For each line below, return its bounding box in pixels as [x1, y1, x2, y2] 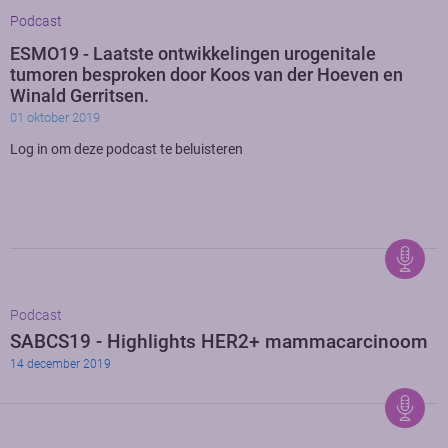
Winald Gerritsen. [10, 85, 149, 106]
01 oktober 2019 [10, 109, 100, 125]
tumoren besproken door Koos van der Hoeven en [10, 64, 403, 85]
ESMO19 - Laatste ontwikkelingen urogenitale [10, 43, 376, 64]
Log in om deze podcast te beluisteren [10, 140, 243, 158]
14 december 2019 [10, 357, 111, 372]
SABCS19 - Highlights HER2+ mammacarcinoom [10, 330, 428, 354]
